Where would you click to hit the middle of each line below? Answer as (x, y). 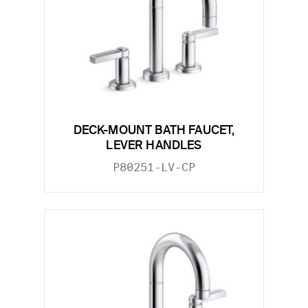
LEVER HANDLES (154, 146)
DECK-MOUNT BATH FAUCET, (154, 131)
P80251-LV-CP (154, 168)
